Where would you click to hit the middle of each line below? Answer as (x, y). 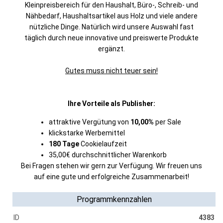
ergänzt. (111, 49)
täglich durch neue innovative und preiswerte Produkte (111, 38)
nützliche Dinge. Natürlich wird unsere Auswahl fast (111, 27)
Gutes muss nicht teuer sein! (111, 71)
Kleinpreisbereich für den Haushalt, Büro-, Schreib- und (111, 5)
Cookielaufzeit (104, 144)
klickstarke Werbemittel (87, 133)
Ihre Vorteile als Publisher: (111, 104)
